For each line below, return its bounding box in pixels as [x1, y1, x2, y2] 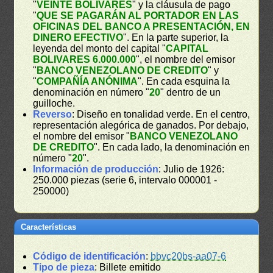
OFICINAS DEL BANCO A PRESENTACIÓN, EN [33, 21, 250, 32]
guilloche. [33, 97, 76, 108]
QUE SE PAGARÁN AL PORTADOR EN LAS [37, 10, 239, 21]
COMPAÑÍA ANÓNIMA [37, 76, 138, 87]
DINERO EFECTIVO [33, 32, 124, 43]
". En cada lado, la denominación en [94, 141, 250, 152]
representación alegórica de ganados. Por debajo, [33, 119, 249, 130]
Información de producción [33, 163, 159, 174]
